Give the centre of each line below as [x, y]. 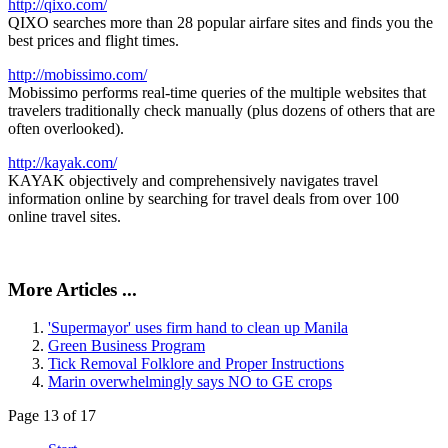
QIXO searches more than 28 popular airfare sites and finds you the [220, 23]
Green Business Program [126, 346]
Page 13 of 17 [52, 416]
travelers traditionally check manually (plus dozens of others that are [221, 111]
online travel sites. [64, 217]
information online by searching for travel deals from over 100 [203, 199]
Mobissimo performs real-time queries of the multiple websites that [217, 93]
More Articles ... [72, 289]
